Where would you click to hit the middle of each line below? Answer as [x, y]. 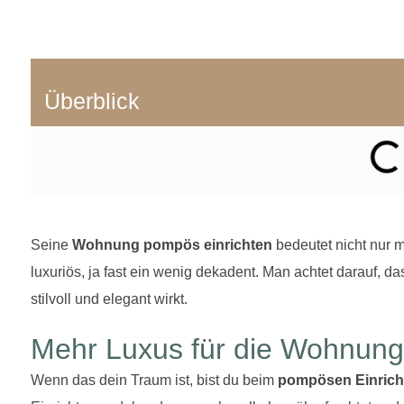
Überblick [92, 101]
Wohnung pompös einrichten [172, 244]
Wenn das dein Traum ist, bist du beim [154, 380]
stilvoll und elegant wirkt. [111, 298]
